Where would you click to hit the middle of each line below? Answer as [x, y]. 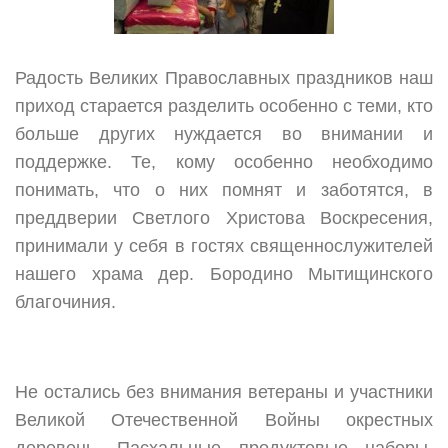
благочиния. [65, 302]
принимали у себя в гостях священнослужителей [224, 246]
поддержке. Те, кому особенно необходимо [224, 162]
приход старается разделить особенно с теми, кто [224, 106]
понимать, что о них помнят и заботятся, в [224, 190]
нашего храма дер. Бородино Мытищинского [224, 274]
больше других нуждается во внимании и [224, 134]
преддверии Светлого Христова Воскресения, [224, 218]
